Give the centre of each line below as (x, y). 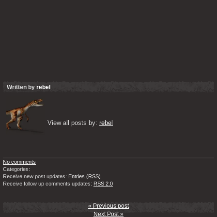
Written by (22, 87)
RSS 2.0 (103, 183)
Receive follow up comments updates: (48, 183)
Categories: (16, 169)
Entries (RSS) (85, 176)
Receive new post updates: (36, 176)
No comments (19, 162)
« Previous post (108, 206)
